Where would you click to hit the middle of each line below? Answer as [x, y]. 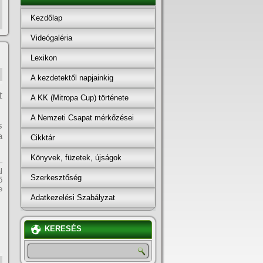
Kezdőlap [46, 18]
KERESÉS [63, 229]
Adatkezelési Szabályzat [73, 197]
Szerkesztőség [56, 177]
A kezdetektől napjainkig [72, 77]
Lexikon [44, 58]
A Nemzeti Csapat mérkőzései [82, 117]
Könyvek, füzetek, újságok [76, 157]
